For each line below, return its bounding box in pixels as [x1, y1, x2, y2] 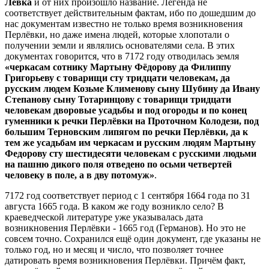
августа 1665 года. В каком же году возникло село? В [5, 201, 224, 211]
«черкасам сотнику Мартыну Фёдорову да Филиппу [5, 61, 231, 72]
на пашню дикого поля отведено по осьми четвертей [5, 159, 232, 169]
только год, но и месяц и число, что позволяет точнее [5, 244, 223, 255]
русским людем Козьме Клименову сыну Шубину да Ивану [5, 83, 260, 94]
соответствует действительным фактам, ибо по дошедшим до [5, 7, 256, 18]
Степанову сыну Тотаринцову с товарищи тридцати [5, 94, 231, 104]
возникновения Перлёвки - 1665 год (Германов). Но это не [5, 222, 246, 233]
